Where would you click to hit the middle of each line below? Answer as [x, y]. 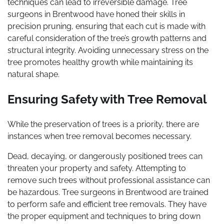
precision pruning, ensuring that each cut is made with [106, 26]
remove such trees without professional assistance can [109, 180]
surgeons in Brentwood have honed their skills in [96, 14]
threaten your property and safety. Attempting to [97, 168]
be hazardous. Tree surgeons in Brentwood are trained [108, 192]
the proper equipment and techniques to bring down [104, 216]
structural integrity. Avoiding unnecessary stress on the [108, 50]
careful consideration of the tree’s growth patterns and [107, 38]
